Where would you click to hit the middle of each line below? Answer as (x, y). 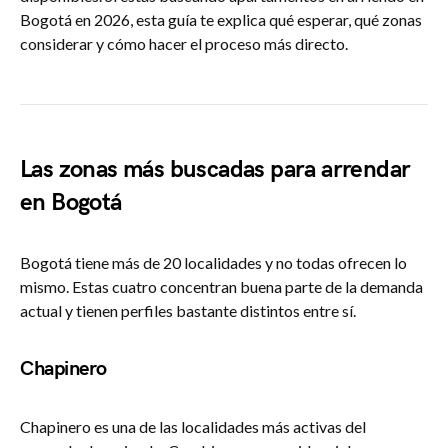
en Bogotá (71, 202)
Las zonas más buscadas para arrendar (215, 169)
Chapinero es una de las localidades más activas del (193, 426)
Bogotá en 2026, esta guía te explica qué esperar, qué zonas (221, 19)
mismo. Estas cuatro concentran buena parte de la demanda (221, 286)
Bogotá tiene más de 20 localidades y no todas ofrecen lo (213, 262)
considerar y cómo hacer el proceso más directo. (184, 43)
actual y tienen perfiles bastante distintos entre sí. (188, 310)
